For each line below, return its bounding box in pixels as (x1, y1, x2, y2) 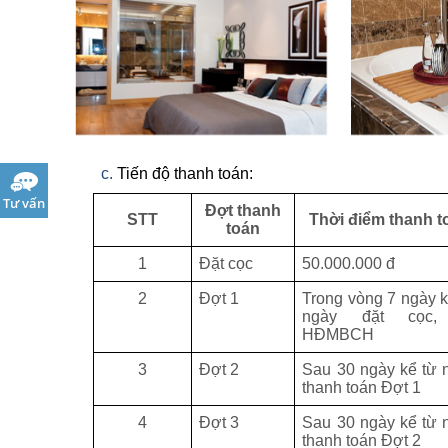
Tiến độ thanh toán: (117, 164, 253, 182)
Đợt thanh (205, 201, 282, 219)
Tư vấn (3, 194, 45, 212)
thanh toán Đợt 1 (302, 378, 422, 396)
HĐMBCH (302, 325, 375, 343)
